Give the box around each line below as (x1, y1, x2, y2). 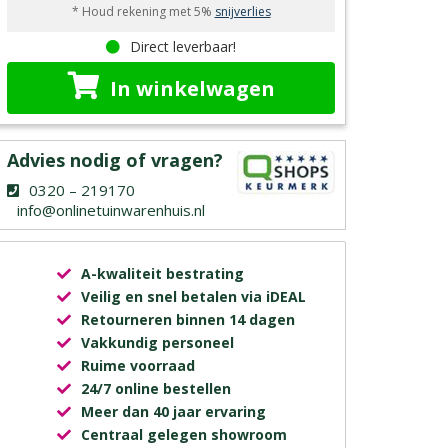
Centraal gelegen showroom (81, 424, 287, 444)
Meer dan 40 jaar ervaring (81, 401, 266, 421)
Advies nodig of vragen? (7, 147, 223, 172)
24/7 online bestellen (81, 378, 231, 398)
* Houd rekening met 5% (71, 2, 215, 20)
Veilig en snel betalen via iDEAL (81, 286, 306, 306)
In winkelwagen (109, 74, 275, 102)
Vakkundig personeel (81, 332, 234, 352)
